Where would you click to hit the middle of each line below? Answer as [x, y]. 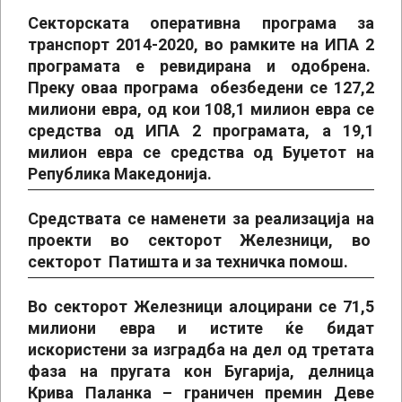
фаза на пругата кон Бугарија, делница [201, 371]
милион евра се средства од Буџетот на [201, 152]
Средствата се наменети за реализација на [201, 218]
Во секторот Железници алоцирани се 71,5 [201, 306]
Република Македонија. [120, 174]
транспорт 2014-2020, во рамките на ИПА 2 [201, 44]
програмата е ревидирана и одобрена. [201, 66]
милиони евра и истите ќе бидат [201, 328]
